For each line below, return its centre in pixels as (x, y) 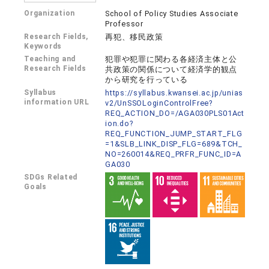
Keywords (43, 46)
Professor (124, 24)
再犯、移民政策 (134, 37)
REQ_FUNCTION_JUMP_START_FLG (174, 134)
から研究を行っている (147, 80)
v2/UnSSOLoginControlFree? (159, 103)
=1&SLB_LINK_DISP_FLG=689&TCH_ (174, 144)
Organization (50, 13)
